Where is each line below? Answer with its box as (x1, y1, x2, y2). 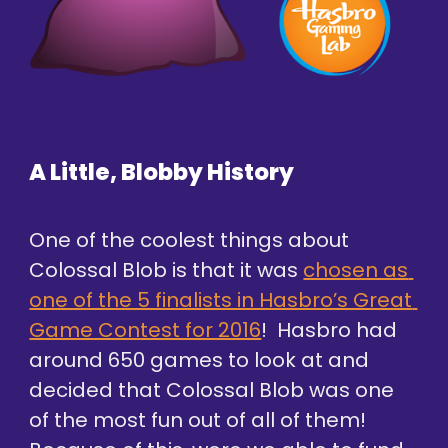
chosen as (303, 255, 409, 284)
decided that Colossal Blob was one (29, 375, 395, 404)
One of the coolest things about (29, 225, 350, 254)
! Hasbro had (261, 315, 398, 344)
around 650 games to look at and (29, 345, 370, 374)
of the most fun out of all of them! (29, 405, 367, 434)
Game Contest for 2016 (29, 315, 262, 344)
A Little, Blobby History (29, 156, 295, 189)
